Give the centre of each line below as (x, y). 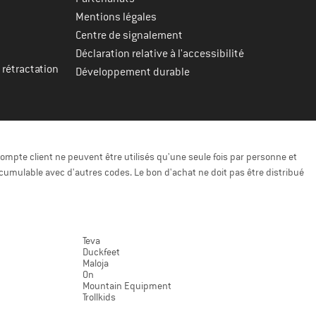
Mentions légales (116, 17)
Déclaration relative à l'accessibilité (160, 54)
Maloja (96, 263)
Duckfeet (101, 252)
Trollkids (99, 297)
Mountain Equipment (127, 286)
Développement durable (133, 72)
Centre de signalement (129, 36)
